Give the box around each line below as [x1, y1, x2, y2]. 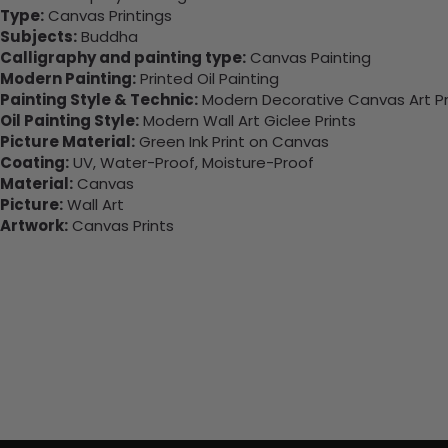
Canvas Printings [44, 5, 172, 27]
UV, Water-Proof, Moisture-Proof [69, 152, 314, 174]
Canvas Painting [246, 47, 371, 69]
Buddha [77, 26, 138, 48]
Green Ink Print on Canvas [135, 131, 329, 153]
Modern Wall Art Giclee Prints [139, 110, 356, 132]
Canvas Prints [68, 215, 174, 237]
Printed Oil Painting [136, 68, 279, 90]
